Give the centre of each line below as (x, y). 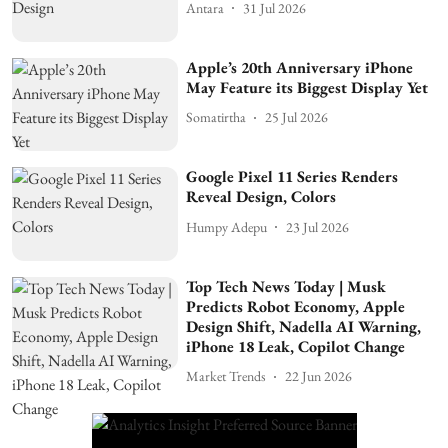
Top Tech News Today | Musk (286, 286)
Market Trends (226, 376)
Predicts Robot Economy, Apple (296, 306)
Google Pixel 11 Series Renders (292, 177)
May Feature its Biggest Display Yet (307, 87)
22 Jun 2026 (319, 376)
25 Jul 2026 (297, 117)
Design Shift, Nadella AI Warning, (304, 326)
